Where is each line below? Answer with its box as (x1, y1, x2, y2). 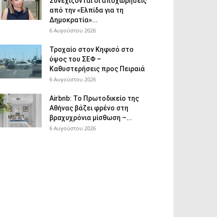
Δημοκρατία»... (49, 16, 98, 24)
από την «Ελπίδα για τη (49, 6, 124, 14)
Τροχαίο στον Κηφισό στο (49, 46, 134, 53)
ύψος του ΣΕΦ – (49, 55, 101, 63)
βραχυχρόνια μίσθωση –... (49, 114, 132, 122)
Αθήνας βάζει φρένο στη (49, 104, 128, 112)
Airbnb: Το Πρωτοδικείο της (49, 94, 139, 102)
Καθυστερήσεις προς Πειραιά (49, 65, 145, 73)
